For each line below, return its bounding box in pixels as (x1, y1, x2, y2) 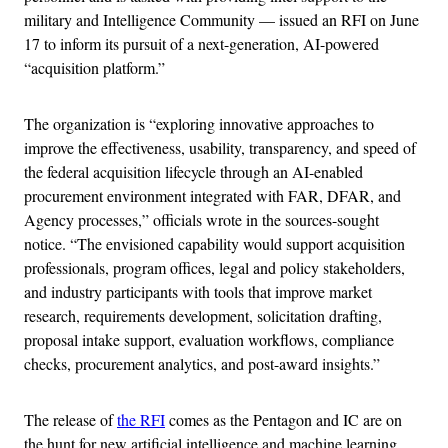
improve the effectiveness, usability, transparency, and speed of (24, 136, 416, 158)
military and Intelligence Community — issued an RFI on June (24, 8, 419, 30)
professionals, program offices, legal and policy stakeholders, (24, 256, 405, 278)
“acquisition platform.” (24, 56, 165, 78)
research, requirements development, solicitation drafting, (24, 304, 382, 326)
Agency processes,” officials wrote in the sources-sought (24, 208, 379, 230)
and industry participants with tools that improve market (24, 280, 372, 302)
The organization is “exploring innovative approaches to (24, 112, 374, 134)
